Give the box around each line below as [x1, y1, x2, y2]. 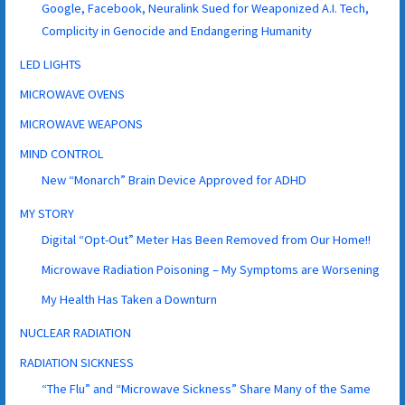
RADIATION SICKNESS [20, 353, 135, 371]
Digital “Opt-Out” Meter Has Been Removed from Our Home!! [42, 231, 372, 248]
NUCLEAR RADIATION [20, 324, 132, 341]
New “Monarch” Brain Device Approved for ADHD [42, 171, 307, 188]
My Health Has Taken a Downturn [42, 290, 218, 307]
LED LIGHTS [20, 55, 82, 72]
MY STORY [20, 204, 75, 221]
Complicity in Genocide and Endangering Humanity [42, 22, 313, 39]
